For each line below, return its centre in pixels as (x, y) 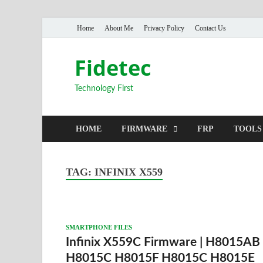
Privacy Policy (164, 28)
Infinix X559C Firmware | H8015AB (163, 242)
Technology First (104, 89)
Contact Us (210, 28)
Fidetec (113, 68)
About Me (119, 28)
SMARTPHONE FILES (99, 227)
